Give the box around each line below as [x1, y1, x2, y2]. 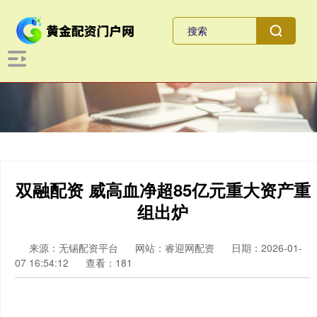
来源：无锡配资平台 [29, 241, 121, 255]
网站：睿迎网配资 [135, 241, 214, 255]
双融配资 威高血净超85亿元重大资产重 [15, 178, 311, 202]
